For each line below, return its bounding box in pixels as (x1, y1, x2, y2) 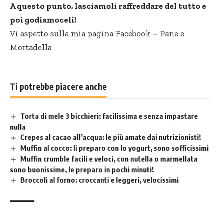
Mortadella (10, 42, 52, 53)
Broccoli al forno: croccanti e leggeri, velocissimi (20, 175, 179, 185)
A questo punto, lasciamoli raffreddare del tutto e (10, 1, 206, 11)
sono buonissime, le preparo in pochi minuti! (10, 165, 154, 174)
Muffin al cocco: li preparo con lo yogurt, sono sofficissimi (20, 143, 209, 153)
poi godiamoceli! (10, 15, 76, 25)
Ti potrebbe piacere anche (10, 81, 107, 92)
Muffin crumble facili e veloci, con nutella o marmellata (20, 154, 198, 164)
